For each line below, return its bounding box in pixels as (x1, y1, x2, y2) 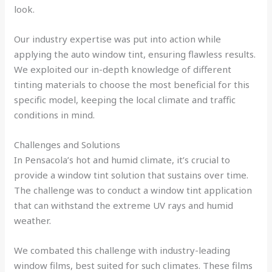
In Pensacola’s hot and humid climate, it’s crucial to (14, 153, 231, 166)
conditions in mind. (14, 108, 95, 121)
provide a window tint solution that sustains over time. (14, 168, 249, 181)
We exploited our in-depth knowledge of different (14, 63, 232, 75)
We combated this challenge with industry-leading (14, 243, 231, 256)
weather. (14, 214, 52, 226)
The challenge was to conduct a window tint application (14, 183, 253, 196)
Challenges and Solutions (14, 138, 121, 151)
